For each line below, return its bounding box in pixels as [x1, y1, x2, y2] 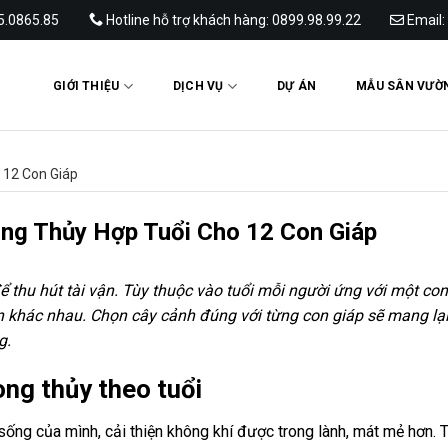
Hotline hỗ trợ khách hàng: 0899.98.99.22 [102, 12, 361, 28]
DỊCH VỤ [172, 79, 224, 93]
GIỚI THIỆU [53, 79, 120, 93]
